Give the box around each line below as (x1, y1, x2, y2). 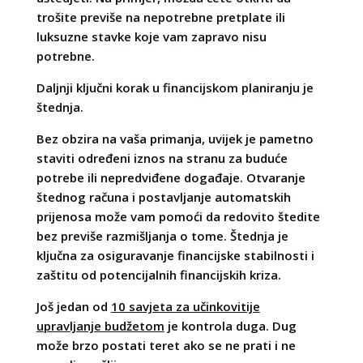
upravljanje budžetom (36, 317, 164, 334)
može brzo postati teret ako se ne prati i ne (36, 336, 296, 353)
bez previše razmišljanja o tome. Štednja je (36, 227, 288, 244)
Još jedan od (36, 297, 111, 314)
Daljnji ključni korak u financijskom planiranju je (36, 79, 314, 96)
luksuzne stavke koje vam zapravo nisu (36, 28, 267, 45)
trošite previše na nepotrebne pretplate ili (36, 8, 285, 25)
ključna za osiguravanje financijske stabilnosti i (36, 246, 314, 263)
